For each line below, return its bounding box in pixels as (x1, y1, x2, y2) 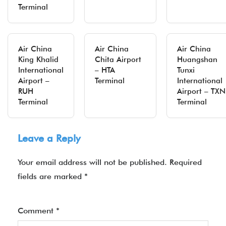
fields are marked (18, 172, 84, 181)
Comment (18, 206, 56, 215)
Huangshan (177, 55, 217, 64)
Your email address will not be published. (18, 157, 167, 167)
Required (169, 157, 202, 167)
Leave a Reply (18, 132, 80, 144)
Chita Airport (95, 55, 141, 64)
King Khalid (18, 55, 59, 64)
